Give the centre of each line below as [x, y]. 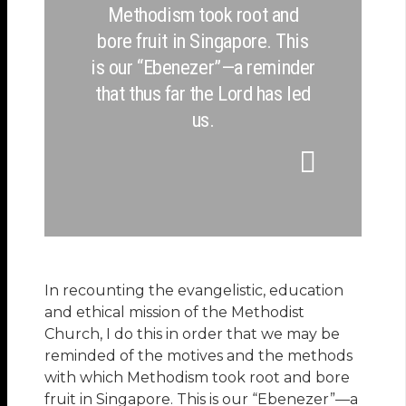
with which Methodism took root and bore [198, 377]
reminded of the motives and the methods [199, 355]
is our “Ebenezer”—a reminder [203, 67]
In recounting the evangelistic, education [194, 290]
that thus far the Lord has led [203, 93]
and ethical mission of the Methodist [175, 312]
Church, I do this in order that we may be [193, 333]
